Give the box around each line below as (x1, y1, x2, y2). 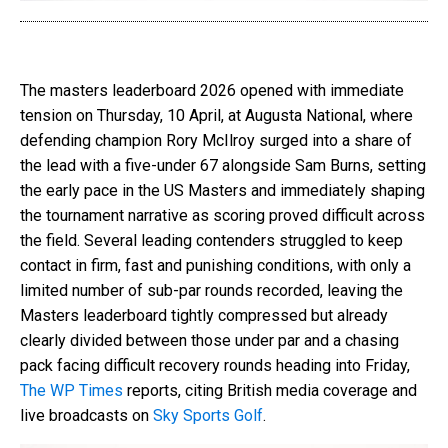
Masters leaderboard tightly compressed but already (20, 305, 388, 325)
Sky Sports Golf (153, 405, 263, 425)
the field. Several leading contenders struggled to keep (20, 230, 403, 250)
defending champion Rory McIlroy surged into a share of (20, 130, 412, 150)
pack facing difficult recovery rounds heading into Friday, (20, 355, 410, 375)
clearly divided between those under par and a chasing (20, 330, 399, 350)
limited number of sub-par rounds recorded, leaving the (20, 280, 403, 300)
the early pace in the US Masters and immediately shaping (20, 180, 425, 200)
